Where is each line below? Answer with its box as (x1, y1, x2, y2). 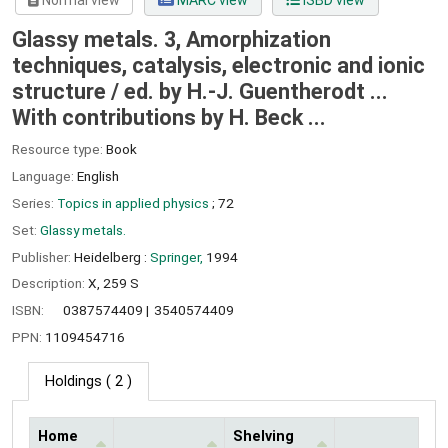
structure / (12, 79, 124, 105)
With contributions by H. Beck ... (12, 105, 326, 131)
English (77, 168, 119, 185)
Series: (12, 194, 57, 211)
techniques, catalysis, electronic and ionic (12, 53, 425, 79)
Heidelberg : (74, 248, 147, 265)
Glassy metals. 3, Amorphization (12, 27, 331, 53)
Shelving (233, 427, 294, 445)
